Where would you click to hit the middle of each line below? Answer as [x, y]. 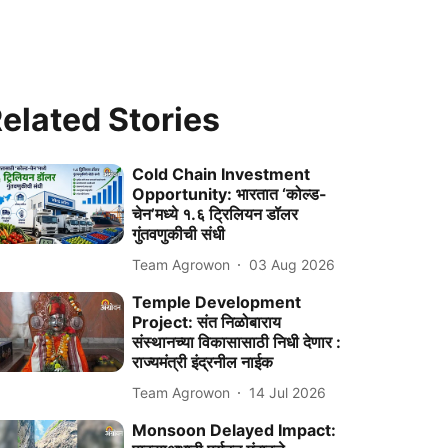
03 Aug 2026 [292, 264]
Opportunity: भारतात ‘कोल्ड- [230, 194]
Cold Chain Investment [221, 174]
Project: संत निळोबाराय [207, 322]
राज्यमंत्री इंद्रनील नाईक [203, 362]
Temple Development [217, 302]
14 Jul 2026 [288, 392]
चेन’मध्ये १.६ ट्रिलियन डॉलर [215, 214]
